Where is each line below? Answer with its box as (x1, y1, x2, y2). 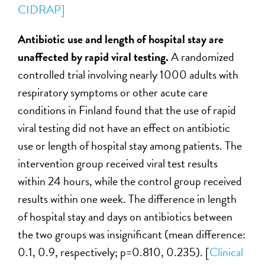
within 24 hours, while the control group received (18, 172, 243, 190)
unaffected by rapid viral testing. (18, 48, 172, 66)
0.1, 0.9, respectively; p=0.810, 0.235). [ (18, 243, 210, 261)
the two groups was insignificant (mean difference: (18, 225, 246, 244)
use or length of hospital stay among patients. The (18, 137, 243, 155)
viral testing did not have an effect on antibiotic (18, 119, 231, 137)
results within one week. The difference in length (18, 190, 237, 208)
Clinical (209, 243, 244, 261)
